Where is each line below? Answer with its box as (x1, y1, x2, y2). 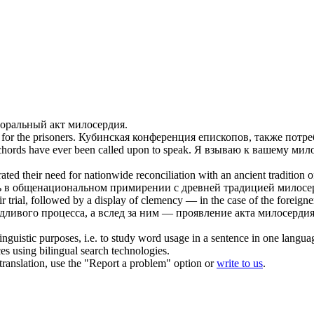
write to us (217, 257, 263, 270)
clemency (141, 194, 183, 207)
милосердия (68, 118, 125, 131)
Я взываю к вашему (194, 144, 292, 156)
